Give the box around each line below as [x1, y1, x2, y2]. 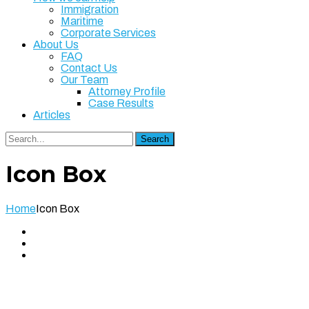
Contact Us [61, 62, 117, 74]
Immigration [61, 3, 119, 15]
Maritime [61, 15, 103, 27]
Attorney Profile [88, 86, 166, 97]
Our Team [61, 74, 108, 86]
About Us [33, 39, 79, 50]
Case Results [88, 97, 154, 109]
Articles [33, 109, 70, 121]
